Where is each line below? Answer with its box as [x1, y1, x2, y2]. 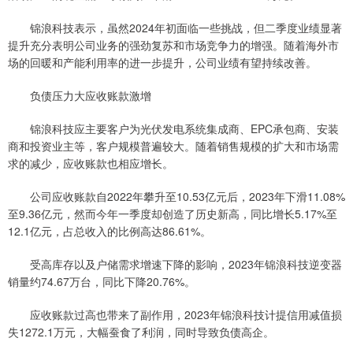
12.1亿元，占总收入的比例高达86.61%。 [8, 222, 211, 239]
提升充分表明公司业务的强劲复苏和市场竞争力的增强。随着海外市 [8, 36, 339, 53]
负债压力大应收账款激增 [8, 87, 151, 103]
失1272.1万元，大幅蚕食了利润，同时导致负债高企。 [8, 323, 274, 340]
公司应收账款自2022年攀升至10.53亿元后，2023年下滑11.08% [8, 188, 345, 204]
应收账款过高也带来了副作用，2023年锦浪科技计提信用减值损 [8, 306, 342, 322]
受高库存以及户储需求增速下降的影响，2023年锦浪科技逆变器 [8, 255, 342, 272]
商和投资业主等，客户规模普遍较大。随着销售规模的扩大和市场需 [8, 137, 339, 154]
